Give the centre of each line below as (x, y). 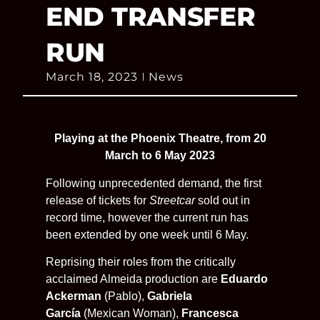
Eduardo (244, 279)
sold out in (224, 200)
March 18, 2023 (92, 76)
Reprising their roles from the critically (141, 262)
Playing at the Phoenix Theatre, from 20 (160, 139)
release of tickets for (97, 200)
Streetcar (174, 200)
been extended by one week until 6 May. (147, 234)
